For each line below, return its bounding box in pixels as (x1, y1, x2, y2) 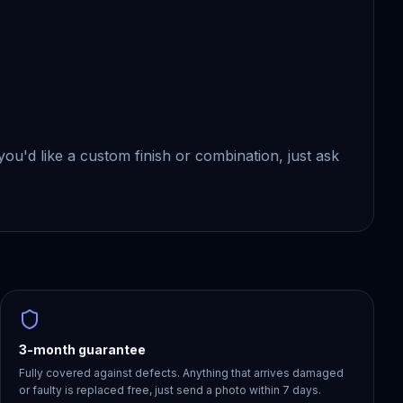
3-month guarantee (19, 342, 146, 357)
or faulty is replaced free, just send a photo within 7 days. (19, 383, 321, 397)
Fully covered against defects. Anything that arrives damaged (19, 366, 344, 380)
